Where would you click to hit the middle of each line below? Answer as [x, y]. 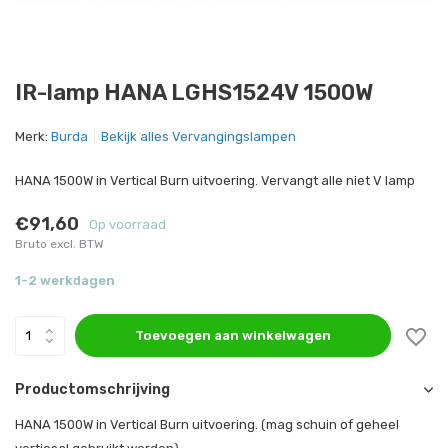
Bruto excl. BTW [59, 244]
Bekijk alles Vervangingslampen [198, 136]
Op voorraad [127, 224]
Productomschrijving [92, 389]
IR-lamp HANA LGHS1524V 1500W [194, 92]
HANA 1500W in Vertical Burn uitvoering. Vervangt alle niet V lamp [215, 180]
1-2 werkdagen [65, 280]
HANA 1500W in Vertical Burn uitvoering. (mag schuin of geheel [207, 424]
